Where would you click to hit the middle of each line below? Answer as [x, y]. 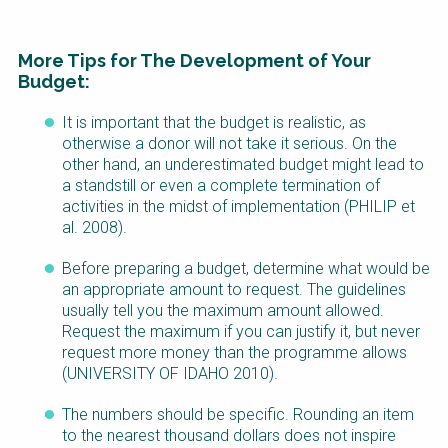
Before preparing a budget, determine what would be [246, 268]
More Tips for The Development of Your [194, 60]
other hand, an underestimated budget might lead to [243, 164]
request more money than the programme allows [234, 352]
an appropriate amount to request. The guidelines [234, 289]
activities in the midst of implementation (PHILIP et [238, 206]
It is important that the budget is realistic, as [214, 122]
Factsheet [77, 123]
